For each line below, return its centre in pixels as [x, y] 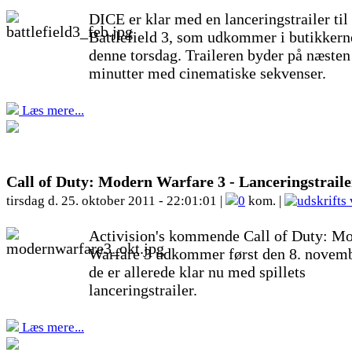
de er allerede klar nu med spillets [197, 272]
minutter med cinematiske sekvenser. [207, 73]
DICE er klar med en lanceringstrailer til [218, 19]
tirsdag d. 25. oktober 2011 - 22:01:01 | [116, 201]
